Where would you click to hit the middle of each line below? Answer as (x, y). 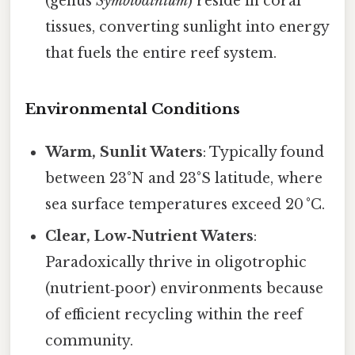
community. (90, 340)
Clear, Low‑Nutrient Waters (150, 236)
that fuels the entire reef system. (161, 53)
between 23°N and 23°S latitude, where (184, 178)
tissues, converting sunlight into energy (187, 27)
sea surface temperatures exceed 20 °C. (185, 204)
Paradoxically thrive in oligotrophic (176, 262)
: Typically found (264, 152)
